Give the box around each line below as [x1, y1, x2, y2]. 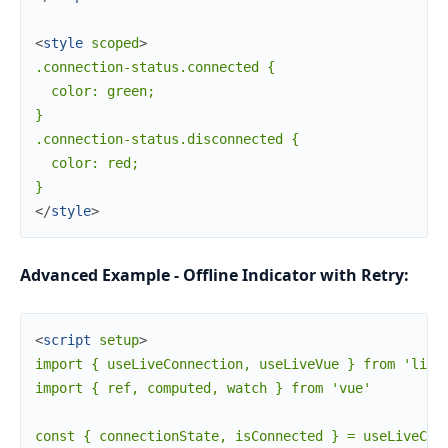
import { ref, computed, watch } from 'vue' [35, 379, 371, 396]
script [43, 331, 91, 348]
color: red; [35, 154, 139, 171]
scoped [91, 34, 139, 51]
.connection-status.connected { [35, 58, 275, 75]
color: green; [35, 82, 155, 99]
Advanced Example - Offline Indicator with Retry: [20, 263, 409, 286]
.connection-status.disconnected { [35, 130, 299, 147]
